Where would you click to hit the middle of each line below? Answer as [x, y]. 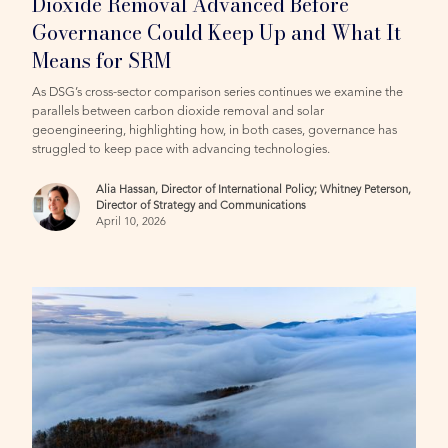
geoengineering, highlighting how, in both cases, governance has [215, 130]
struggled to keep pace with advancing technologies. [181, 149]
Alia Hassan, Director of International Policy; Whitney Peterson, [254, 190]
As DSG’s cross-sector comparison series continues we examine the [218, 92]
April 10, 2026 [131, 222]
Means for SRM [102, 60]
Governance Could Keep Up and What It [217, 32]
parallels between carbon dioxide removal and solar [178, 111]
